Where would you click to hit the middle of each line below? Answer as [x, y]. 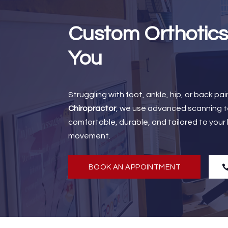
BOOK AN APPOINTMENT [135, 167]
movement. [90, 136]
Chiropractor [92, 109]
